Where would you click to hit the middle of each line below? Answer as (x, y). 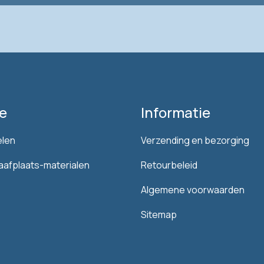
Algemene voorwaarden (193, 190)
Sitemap (159, 214)
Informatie (176, 112)
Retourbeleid (169, 165)
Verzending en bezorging (195, 140)
